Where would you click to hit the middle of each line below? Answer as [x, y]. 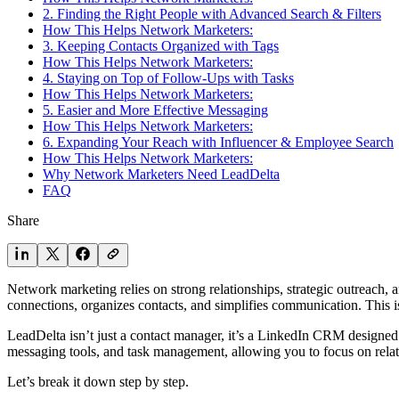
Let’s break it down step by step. [98, 381]
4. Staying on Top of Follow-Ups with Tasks [168, 77]
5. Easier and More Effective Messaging [155, 110]
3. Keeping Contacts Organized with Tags [161, 45]
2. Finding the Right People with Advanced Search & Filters [212, 13]
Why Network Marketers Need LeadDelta [161, 174]
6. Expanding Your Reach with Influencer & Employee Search [218, 142]
